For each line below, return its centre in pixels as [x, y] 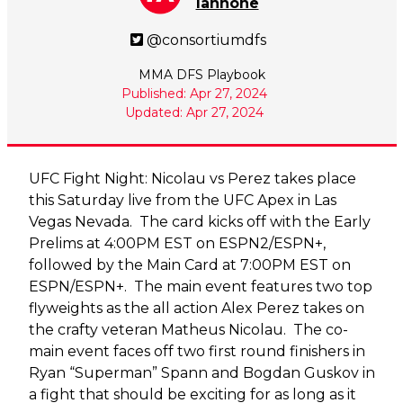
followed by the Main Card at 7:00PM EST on [189, 264]
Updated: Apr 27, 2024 [194, 112]
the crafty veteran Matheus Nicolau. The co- [188, 329]
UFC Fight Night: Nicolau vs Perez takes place [192, 178]
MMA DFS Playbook [201, 74]
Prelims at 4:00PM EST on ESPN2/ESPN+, [177, 243]
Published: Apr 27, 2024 [194, 93]
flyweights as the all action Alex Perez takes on [196, 308]
